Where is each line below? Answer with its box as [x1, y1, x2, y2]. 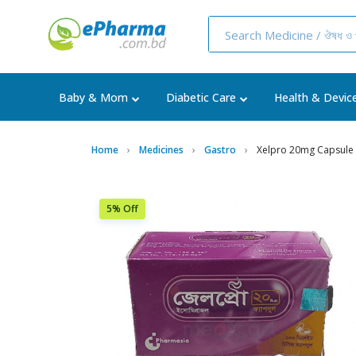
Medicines [139, 143, 184, 157]
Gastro [204, 143, 236, 157]
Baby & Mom [59, 90, 128, 105]
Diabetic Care [166, 90, 236, 105]
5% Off [106, 202, 138, 215]
